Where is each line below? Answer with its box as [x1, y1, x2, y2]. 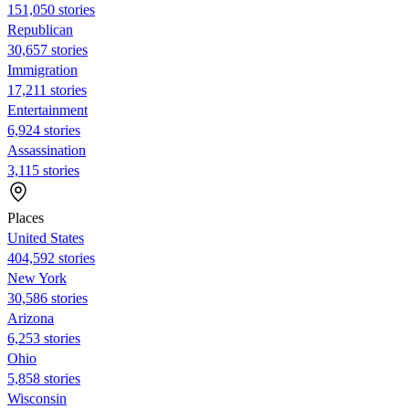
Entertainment [7, 101, 88, 118]
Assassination [7, 142, 86, 158]
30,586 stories [7, 289, 88, 306]
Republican [7, 21, 73, 37]
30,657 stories [7, 41, 88, 58]
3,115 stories [7, 162, 79, 178]
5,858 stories [7, 370, 80, 386]
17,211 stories [7, 81, 87, 98]
